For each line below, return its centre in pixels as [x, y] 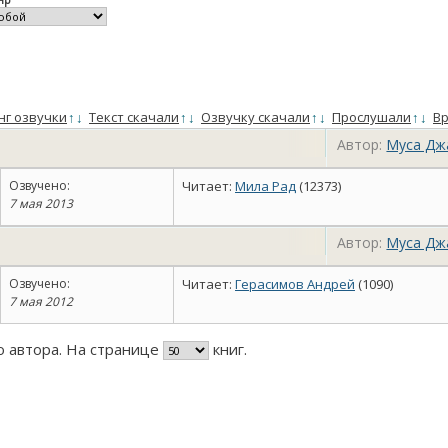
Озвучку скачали [255, 117]
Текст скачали [134, 117]
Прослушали [371, 117]
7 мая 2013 [41, 203]
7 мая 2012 [41, 301]
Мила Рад [265, 186]
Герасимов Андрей [295, 284]
